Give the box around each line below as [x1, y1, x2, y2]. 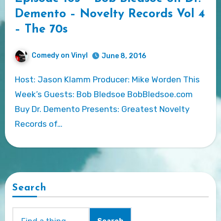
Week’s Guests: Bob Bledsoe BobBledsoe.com [14, 89, 193, 99]
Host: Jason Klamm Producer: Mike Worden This [14, 74, 20, 84]
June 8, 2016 [101, 51, 146, 60]
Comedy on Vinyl [31, 51, 88, 60]
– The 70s [14, 24, 68, 36]
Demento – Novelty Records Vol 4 [14, 8, 205, 21]
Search [12, 183, 47, 193]
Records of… [14, 118, 63, 129]
